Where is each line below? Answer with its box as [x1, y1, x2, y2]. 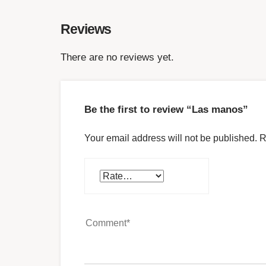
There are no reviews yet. [61, 51, 174, 63]
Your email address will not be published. [84, 133, 257, 144]
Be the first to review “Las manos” [84, 104, 248, 116]
